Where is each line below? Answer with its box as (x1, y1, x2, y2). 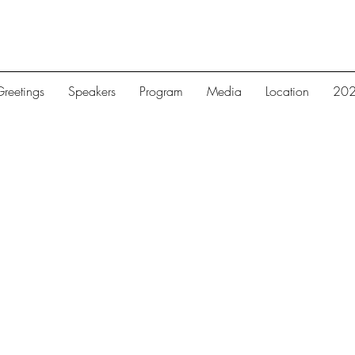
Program (139, 82, 183, 100)
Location (265, 82, 309, 100)
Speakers (68, 82, 116, 100)
